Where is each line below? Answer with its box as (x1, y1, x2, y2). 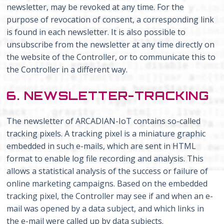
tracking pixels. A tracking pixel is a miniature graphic (6, 128, 206, 139)
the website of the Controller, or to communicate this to (6, 51, 216, 63)
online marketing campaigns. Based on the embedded (6, 178, 208, 189)
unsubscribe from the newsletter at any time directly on (6, 39, 215, 50)
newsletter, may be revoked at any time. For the (6, 1, 184, 13)
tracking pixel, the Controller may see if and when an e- (6, 190, 213, 202)
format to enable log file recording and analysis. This (6, 153, 204, 164)
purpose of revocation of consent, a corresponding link (6, 14, 214, 25)
